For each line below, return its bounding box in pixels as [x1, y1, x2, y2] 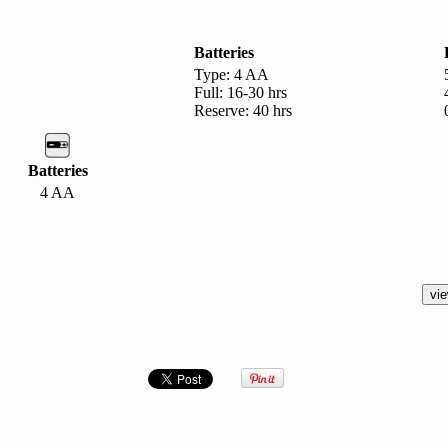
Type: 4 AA [193, 66, 269, 83]
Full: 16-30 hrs [193, 84, 287, 101]
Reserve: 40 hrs [193, 102, 292, 119]
